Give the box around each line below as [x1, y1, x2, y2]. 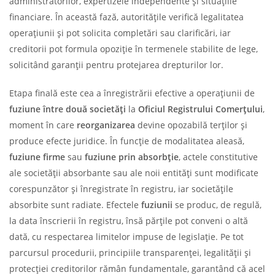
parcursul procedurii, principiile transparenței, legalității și [9, 246, 251, 258]
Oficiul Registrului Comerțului [138, 103, 263, 115]
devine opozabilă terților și [135, 118, 247, 131]
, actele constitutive [179, 150, 258, 163]
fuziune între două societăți [9, 103, 126, 115]
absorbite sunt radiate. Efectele [9, 198, 141, 211]
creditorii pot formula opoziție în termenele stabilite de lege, [9, 42, 258, 55]
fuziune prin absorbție [85, 150, 179, 163]
